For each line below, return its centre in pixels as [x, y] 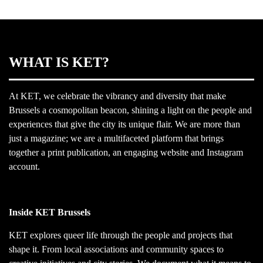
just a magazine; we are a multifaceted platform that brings [116, 139]
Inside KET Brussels [50, 213]
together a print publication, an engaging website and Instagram [126, 153]
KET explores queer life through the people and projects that [121, 235]
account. [24, 167]
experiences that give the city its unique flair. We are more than [124, 124]
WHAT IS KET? [59, 63]
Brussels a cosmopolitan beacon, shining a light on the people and [130, 110]
